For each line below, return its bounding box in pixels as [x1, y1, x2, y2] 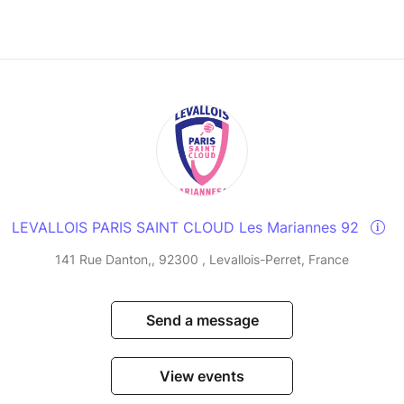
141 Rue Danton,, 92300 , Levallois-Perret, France [55, 251, 349, 267]
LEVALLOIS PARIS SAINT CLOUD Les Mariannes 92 [12, 217, 363, 236]
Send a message [145, 310, 259, 329]
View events [160, 366, 244, 385]
